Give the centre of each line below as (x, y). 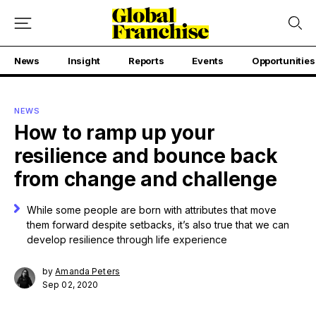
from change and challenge (146, 179)
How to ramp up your (115, 133)
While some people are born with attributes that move (152, 210)
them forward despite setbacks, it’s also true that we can (158, 225)
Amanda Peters (87, 271)
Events (208, 61)
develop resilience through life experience (127, 239)
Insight (84, 61)
